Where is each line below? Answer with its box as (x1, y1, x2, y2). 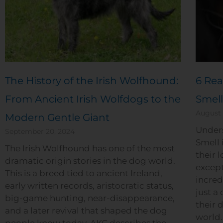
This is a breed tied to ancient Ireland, (5, 168, 162, 178)
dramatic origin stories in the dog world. (5, 155, 175, 166)
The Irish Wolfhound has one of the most (5, 143, 175, 153)
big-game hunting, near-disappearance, (5, 193, 175, 203)
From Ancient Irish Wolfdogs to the (5, 93, 181, 105)
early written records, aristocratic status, (5, 180, 174, 191)
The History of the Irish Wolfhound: (5, 74, 178, 87)
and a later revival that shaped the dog (5, 205, 167, 216)
